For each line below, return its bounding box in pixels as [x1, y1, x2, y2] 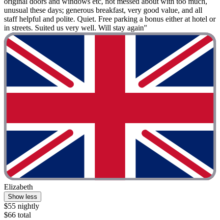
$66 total [4, 210, 31, 219]
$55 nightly [4, 201, 39, 210]
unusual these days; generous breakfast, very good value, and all [4, 5, 202, 14]
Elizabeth [4, 182, 33, 191]
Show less [8, 192, 37, 200]
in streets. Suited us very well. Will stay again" [4, 23, 147, 32]
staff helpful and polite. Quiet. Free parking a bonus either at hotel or [4, 14, 216, 23]
